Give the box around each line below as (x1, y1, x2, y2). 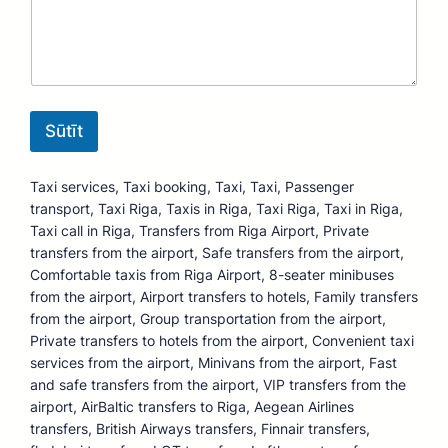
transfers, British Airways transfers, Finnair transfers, (30, 420, 370, 438)
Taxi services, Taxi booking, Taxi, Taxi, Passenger (30, 178, 354, 196)
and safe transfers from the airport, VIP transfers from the (30, 376, 406, 394)
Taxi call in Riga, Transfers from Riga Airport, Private (30, 222, 369, 240)
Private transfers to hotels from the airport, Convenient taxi (30, 332, 414, 350)
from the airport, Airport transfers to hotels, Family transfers (30, 288, 418, 306)
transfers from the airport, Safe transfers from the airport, (30, 244, 404, 262)
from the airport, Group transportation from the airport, (30, 310, 386, 328)
